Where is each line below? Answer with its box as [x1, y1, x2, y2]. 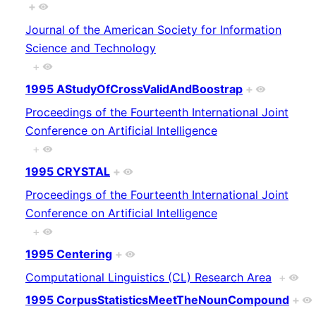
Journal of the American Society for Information [25, 22, 281, 37]
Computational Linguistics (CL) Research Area [25, 269, 272, 284]
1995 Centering [25, 247, 112, 262]
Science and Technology [25, 40, 156, 55]
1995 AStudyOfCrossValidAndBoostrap [25, 82, 243, 97]
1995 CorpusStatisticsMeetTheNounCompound [25, 293, 289, 308]
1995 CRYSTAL [25, 164, 110, 179]
